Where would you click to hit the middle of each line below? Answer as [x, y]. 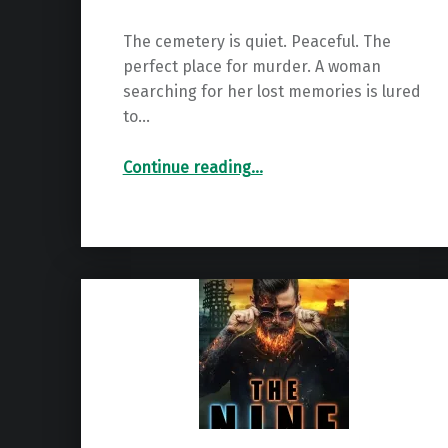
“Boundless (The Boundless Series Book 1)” [258, 159]
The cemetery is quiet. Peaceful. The [256, 41]
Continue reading [186, 167]
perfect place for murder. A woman [251, 66]
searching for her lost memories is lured [271, 91]
